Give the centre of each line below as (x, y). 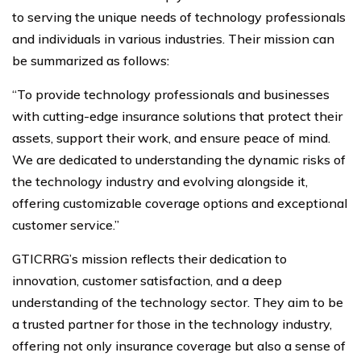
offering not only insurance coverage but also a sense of (179, 345)
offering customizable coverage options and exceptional (180, 203)
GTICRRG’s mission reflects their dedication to (149, 258)
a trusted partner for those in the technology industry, (172, 324)
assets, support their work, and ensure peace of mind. (171, 137)
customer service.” (66, 224)
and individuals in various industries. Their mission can (173, 38)
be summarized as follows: (91, 60)
